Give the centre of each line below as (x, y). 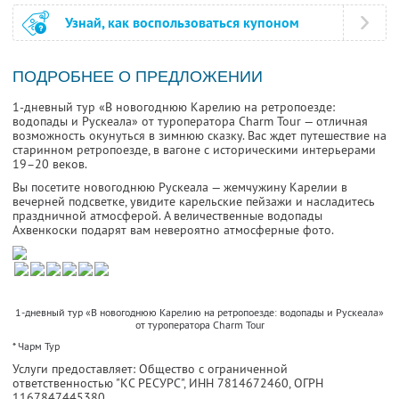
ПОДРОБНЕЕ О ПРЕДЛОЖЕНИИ (138, 77)
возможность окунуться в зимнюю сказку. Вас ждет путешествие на (199, 136)
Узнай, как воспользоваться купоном (182, 23)
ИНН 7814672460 (239, 383)
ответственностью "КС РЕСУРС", (101, 383)
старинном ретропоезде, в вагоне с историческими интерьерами (194, 150)
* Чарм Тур (36, 346)
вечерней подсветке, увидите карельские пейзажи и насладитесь (194, 202)
